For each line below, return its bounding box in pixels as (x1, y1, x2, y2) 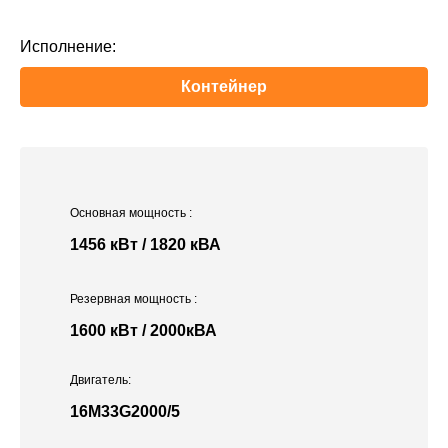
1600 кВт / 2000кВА (70, 322, 217, 340)
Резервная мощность (70, 292, 194, 307)
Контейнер (181, 78, 267, 96)
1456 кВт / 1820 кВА (70, 236, 221, 254)
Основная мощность (70, 206, 189, 221)
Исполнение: (20, 38, 116, 56)
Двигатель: (70, 373, 131, 388)
